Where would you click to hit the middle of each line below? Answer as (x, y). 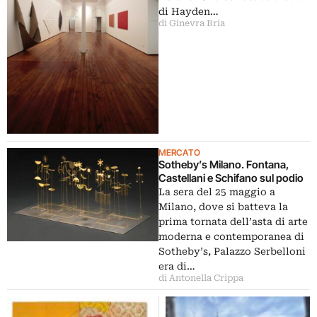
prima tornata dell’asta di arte (233, 222)
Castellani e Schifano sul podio (231, 178)
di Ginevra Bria (192, 24)
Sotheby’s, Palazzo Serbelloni (232, 252)
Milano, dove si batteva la (223, 207)
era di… (177, 266)
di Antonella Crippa (201, 278)
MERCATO (179, 153)
